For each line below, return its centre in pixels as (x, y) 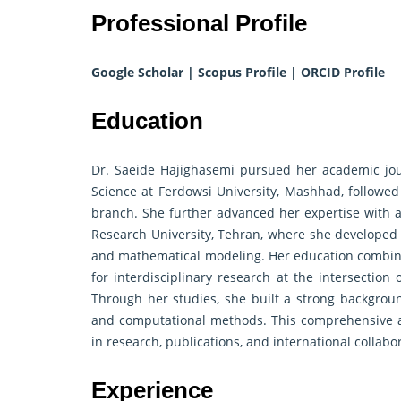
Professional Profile (199, 24)
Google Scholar (137, 73)
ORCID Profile (343, 73)
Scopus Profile (242, 73)
